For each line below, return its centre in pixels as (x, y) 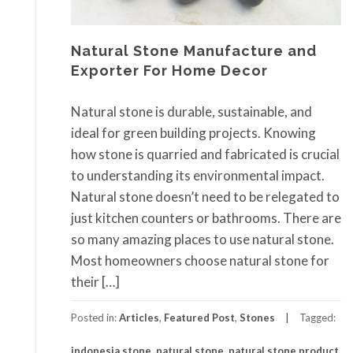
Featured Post (199, 317)
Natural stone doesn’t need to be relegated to (205, 196)
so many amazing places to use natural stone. (203, 239)
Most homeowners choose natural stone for (200, 260)
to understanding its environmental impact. (198, 175)
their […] (95, 281)
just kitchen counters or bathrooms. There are (206, 217)
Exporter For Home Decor (169, 71)
